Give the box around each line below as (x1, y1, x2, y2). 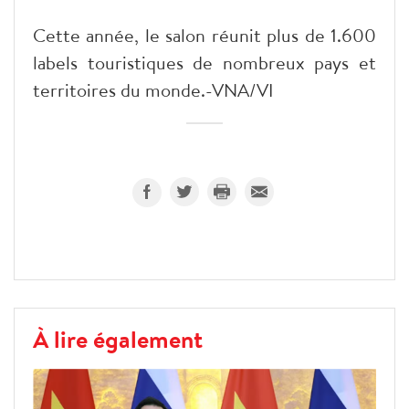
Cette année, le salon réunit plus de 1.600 (33, 23, 376, 48)
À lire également (33, 322, 203, 356)
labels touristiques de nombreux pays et (33, 50, 376, 76)
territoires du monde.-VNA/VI (33, 78, 273, 103)
